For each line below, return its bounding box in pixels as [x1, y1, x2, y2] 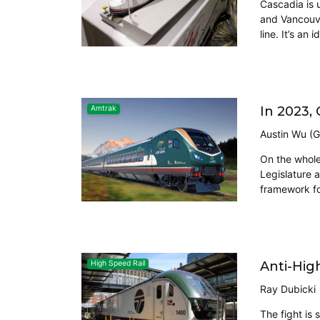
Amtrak [91, 104, 117, 114]
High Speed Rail [91, 259, 146, 269]
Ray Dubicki [260, 282, 316, 295]
